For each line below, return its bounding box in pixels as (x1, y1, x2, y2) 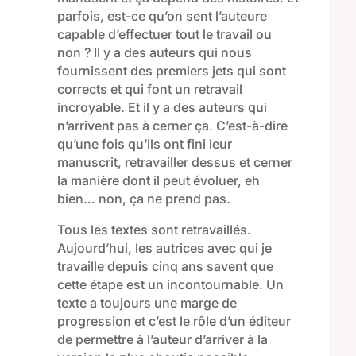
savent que (203, 258, 273, 275)
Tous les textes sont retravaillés (56, 222, 247, 238)
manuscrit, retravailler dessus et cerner (56, 154, 292, 171)
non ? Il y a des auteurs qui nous (56, 44, 252, 61)
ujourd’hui (65, 240, 128, 257)
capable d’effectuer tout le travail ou (56, 26, 272, 43)
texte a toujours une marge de (56, 295, 237, 311)
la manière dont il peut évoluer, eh (56, 172, 260, 189)
